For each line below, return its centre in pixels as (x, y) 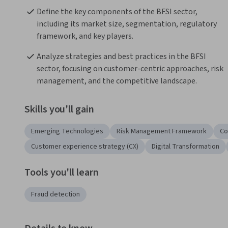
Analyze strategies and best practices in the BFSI (121, 57)
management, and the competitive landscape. (117, 81)
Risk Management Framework (162, 132)
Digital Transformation (186, 147)
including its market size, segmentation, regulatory (127, 24)
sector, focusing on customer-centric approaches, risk (130, 69)
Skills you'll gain (59, 110)
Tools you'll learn (62, 173)
